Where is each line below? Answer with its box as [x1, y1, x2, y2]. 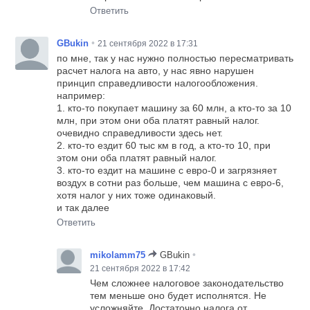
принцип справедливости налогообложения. [57, 77, 259, 89]
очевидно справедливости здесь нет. [57, 127, 224, 138]
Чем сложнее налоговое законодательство [90, 277, 284, 289]
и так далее [57, 201, 110, 213]
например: [57, 89, 106, 101]
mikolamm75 [90, 249, 146, 260]
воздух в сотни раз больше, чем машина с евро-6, [57, 176, 284, 188]
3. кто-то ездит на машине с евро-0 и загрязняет [57, 164, 277, 176]
